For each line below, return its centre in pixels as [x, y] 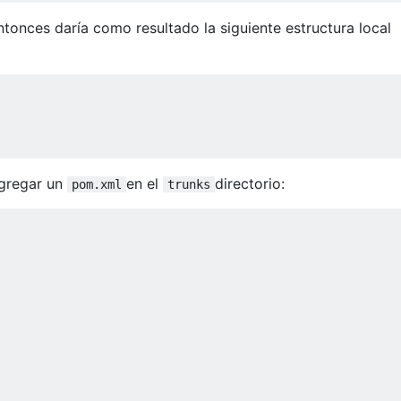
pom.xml [97, 184]
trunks [189, 184]
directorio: [250, 183]
